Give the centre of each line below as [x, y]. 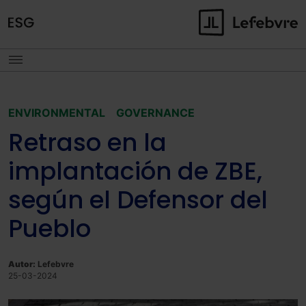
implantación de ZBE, [135, 171]
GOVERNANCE [155, 113]
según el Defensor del [138, 200]
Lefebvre [55, 264]
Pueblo [50, 229]
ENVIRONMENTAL [57, 113]
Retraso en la [87, 143]
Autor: [22, 264]
